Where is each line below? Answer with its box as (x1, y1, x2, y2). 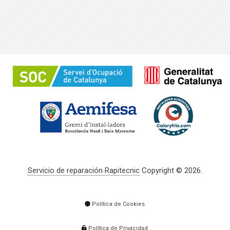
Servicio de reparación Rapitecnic (27, 165, 140, 175)
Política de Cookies (92, 200, 145, 207)
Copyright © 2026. (139, 165, 202, 175)
